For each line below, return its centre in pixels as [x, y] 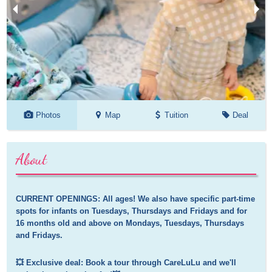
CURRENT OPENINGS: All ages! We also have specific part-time [136, 199]
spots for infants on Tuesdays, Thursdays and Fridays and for [132, 211]
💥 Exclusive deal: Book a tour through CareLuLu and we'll [126, 263]
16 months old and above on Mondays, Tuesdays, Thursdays [130, 223]
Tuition [177, 115]
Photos [48, 115]
